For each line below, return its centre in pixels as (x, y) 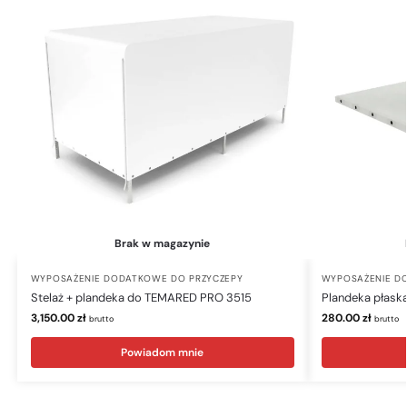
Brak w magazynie (163, 243)
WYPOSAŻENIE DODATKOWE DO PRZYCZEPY (137, 278)
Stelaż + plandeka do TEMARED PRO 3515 (141, 297)
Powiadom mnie (163, 352)
